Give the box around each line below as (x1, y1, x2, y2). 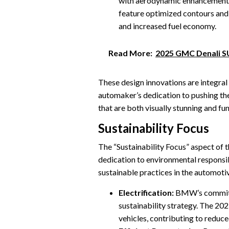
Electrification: (119, 187, 174, 197)
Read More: (108, 48, 152, 58)
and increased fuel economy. (119, 21, 216, 31)
